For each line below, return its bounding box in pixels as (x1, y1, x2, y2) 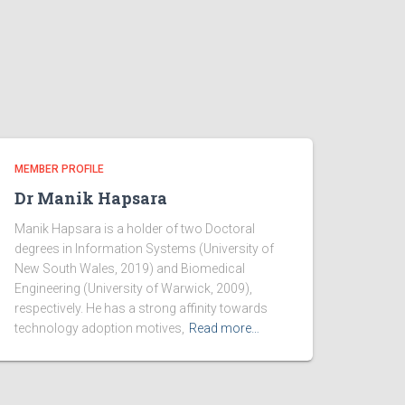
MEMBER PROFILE (14, 163, 104, 175)
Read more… (189, 321, 259, 335)
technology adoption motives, (14, 321, 184, 335)
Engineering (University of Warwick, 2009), (14, 281, 252, 296)
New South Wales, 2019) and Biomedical (14, 261, 245, 276)
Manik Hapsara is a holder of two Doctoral (14, 221, 255, 236)
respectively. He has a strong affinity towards (14, 301, 268, 316)
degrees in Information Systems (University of (14, 241, 274, 256)
